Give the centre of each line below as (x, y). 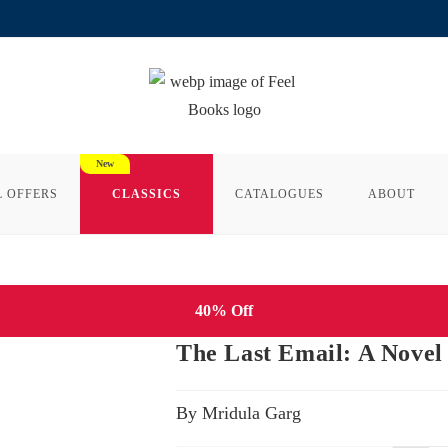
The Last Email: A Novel (309, 353)
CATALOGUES (279, 194)
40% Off (224, 310)
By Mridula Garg (238, 413)
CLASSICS (146, 194)
